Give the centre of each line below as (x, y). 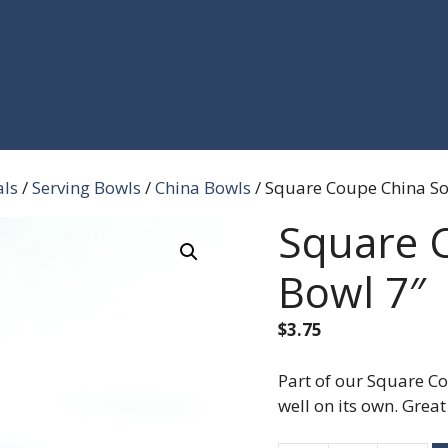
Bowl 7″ (351, 291)
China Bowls (202, 187)
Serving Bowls (86, 187)
